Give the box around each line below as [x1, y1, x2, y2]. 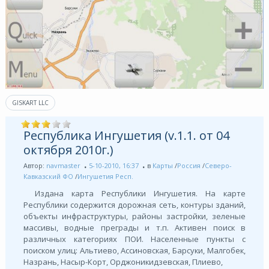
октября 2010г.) [23, 142, 113, 159]
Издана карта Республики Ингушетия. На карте [35, 188, 246, 199]
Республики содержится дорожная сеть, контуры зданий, [23, 199, 246, 211]
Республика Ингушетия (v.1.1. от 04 [23, 127, 229, 144]
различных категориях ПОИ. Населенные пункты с [23, 234, 246, 245]
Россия [177, 161, 201, 171]
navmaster [46, 161, 80, 171]
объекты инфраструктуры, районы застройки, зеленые [23, 211, 246, 222]
